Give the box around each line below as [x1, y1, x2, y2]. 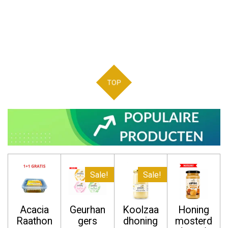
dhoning [123, 215, 158, 227]
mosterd [175, 215, 212, 227]
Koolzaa [122, 204, 159, 216]
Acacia [20, 204, 49, 216]
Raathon [16, 215, 53, 227]
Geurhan [69, 204, 105, 216]
